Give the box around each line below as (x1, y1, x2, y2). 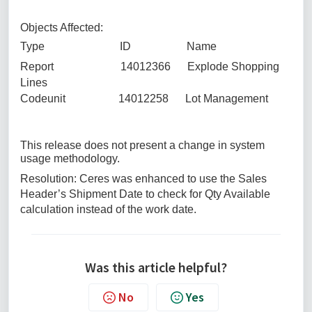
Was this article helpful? (85, 258, 227, 276)
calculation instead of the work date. (20, 203, 199, 215)
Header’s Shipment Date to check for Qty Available (20, 188, 270, 200)
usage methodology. (20, 153, 123, 164)
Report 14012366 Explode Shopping (20, 61, 279, 72)
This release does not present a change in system (20, 139, 265, 151)
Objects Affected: (20, 22, 103, 33)
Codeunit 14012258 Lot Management (20, 93, 268, 104)
